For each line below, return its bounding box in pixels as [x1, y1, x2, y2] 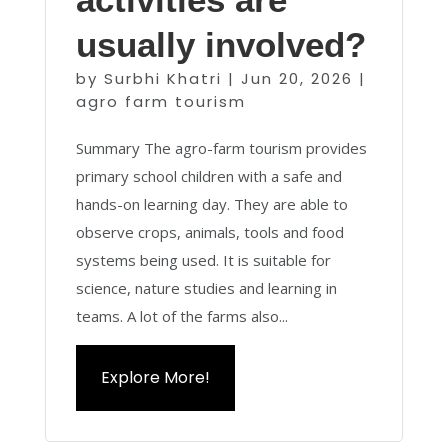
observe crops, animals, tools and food [75, 222, 344, 242]
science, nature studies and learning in [75, 278, 337, 298]
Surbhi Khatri [103, 68, 222, 89]
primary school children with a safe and [75, 166, 342, 186]
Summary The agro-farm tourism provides [75, 138, 367, 158]
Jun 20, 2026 [240, 68, 353, 89]
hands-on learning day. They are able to [75, 194, 348, 214]
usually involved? [75, 25, 366, 64]
